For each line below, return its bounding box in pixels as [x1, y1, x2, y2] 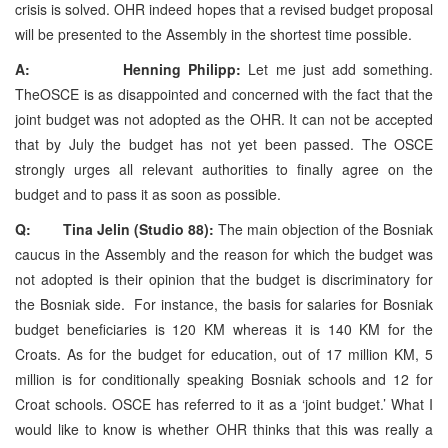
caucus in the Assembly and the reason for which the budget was [15, 243, 433, 264]
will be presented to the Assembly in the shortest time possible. [15, 23, 412, 44]
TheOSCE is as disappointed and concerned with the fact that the [15, 83, 433, 104]
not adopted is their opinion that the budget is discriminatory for [15, 268, 433, 289]
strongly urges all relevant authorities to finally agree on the [15, 158, 433, 179]
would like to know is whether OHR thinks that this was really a [15, 418, 433, 439]
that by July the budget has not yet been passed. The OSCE [15, 133, 433, 154]
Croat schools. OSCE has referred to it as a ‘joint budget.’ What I [15, 393, 433, 414]
